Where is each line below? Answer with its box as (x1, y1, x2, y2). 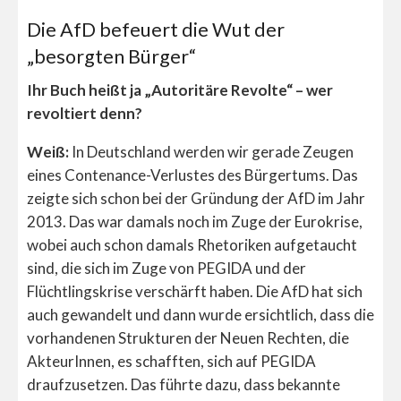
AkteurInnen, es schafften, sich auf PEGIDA (27, 352, 316, 371)
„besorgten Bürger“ (27, 44, 196, 68)
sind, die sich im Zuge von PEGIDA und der (27, 259, 306, 278)
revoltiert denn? (27, 104, 142, 124)
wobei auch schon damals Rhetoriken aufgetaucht (27, 235, 357, 255)
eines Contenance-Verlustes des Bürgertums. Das (27, 166, 358, 185)
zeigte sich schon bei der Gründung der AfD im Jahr (27, 189, 365, 209)
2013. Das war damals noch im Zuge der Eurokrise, (27, 212, 363, 232)
